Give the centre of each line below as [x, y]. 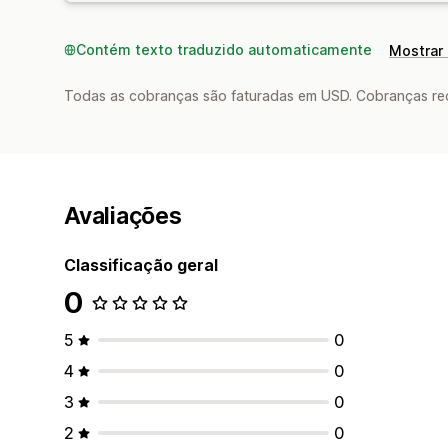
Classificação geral [141, 264]
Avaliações [123, 215]
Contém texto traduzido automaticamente [224, 49]
